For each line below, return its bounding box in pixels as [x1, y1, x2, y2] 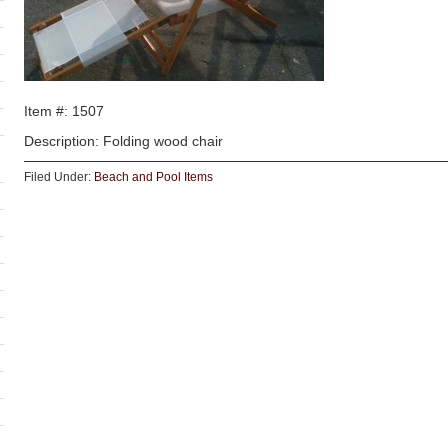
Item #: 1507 [24, 103, 104, 119]
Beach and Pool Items [94, 170, 213, 184]
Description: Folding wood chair [24, 133, 223, 149]
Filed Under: [24, 170, 94, 184]
